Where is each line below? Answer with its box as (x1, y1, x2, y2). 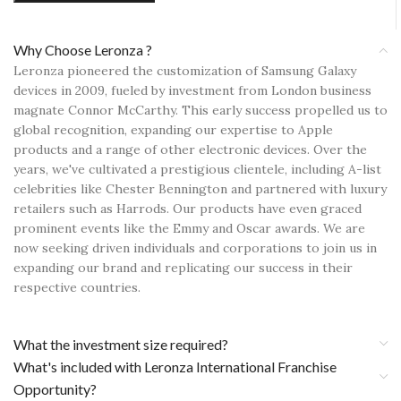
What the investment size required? (13, 335, 228, 353)
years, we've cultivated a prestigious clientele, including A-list (13, 160, 381, 177)
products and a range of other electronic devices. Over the (13, 141, 367, 158)
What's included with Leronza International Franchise (13, 357, 337, 375)
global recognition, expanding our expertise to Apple (13, 121, 333, 138)
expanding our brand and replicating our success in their (13, 259, 353, 276)
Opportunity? (13, 380, 97, 397)
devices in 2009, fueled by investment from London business (13, 81, 371, 98)
